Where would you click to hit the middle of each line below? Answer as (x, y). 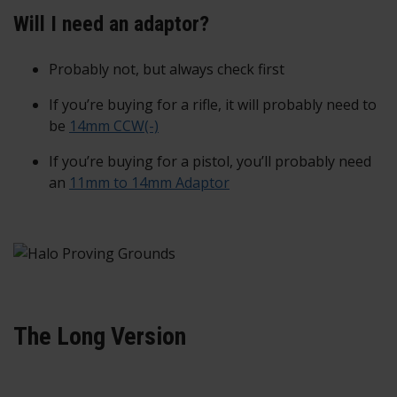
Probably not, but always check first (167, 70)
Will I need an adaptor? (111, 24)
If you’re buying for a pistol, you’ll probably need (210, 162)
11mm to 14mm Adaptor (149, 183)
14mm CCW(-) (114, 126)
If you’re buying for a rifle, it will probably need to (213, 105)
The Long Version (100, 337)
